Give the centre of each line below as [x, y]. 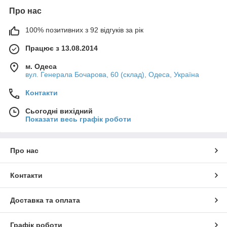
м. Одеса [41, 66]
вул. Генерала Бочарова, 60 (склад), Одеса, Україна [112, 74]
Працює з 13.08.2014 [62, 48]
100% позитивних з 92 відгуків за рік [84, 30]
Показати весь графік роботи [78, 119]
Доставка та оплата [45, 200]
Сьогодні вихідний [59, 111]
